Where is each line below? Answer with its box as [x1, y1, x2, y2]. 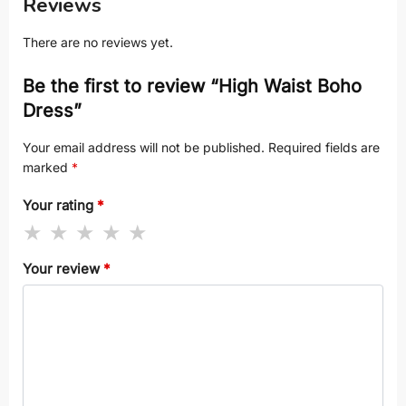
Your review [23, 259, 103, 277]
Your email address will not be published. [23, 139, 265, 155]
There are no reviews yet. [23, 34, 173, 50]
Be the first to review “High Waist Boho [23, 74, 362, 97]
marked [23, 159, 72, 175]
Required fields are [268, 139, 380, 155]
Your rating [23, 197, 97, 215]
